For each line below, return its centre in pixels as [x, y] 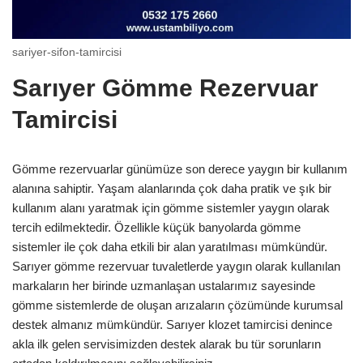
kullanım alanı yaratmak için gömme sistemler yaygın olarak [171, 207]
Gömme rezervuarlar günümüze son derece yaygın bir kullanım [180, 169]
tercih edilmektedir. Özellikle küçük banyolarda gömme [156, 227]
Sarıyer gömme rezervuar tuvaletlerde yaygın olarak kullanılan [176, 266]
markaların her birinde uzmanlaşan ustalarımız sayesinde [164, 285]
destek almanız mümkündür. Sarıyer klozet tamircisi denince [172, 324]
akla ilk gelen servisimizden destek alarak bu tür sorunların [167, 344]
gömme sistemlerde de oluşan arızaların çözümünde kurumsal [177, 305]
